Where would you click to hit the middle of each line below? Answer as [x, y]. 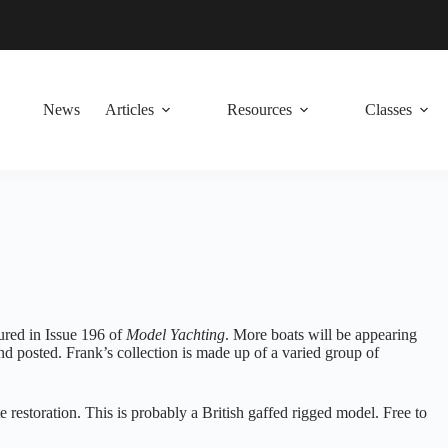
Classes [388, 109]
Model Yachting [175, 334]
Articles [129, 109]
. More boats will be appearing [321, 334]
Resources [259, 109]
